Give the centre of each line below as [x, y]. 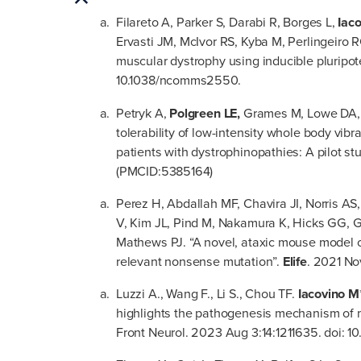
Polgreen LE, [205, 113]
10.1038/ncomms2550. [178, 81]
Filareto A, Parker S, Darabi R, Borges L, [227, 23]
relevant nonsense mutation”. [199, 261]
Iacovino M [328, 293]
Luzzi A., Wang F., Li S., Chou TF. [207, 293]
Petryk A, [141, 113]
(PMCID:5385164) [165, 171]
